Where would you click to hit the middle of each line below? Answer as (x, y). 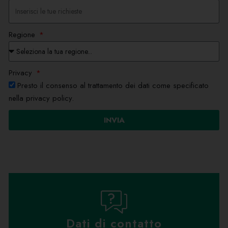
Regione (23, 35)
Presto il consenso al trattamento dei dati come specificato (113, 86)
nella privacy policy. (41, 98)
